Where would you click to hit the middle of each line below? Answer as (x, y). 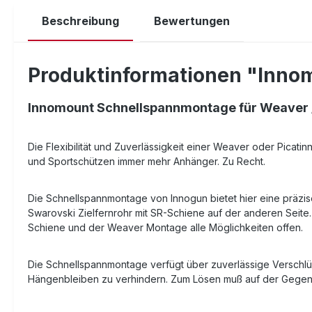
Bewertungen (192, 21)
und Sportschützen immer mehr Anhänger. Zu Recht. (147, 161)
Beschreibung (80, 21)
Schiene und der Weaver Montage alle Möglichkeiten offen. (165, 227)
